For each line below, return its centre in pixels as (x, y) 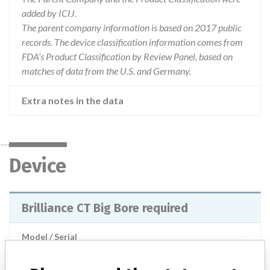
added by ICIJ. (49, 13)
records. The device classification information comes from (132, 42)
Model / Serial (49, 237)
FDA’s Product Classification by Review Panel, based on (127, 56)
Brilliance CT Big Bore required (105, 208)
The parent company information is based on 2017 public (132, 27)
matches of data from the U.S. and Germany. (106, 71)
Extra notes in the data (73, 100)
